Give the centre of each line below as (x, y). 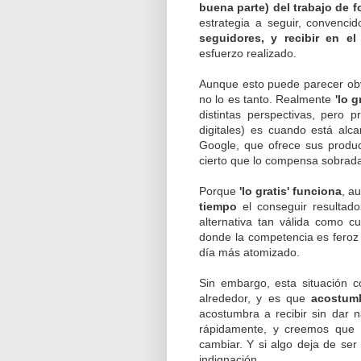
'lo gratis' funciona (291, 191)
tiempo (218, 206)
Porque (220, 191)
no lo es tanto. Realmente (267, 99)
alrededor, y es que (255, 298)
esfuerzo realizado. (248, 53)
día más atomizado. (249, 252)
